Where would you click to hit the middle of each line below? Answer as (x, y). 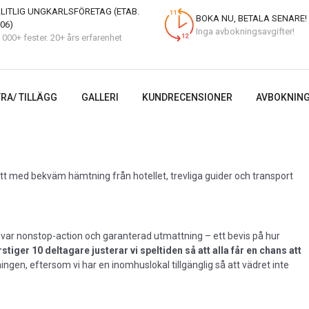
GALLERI (100, 97)
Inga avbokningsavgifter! (245, 31)
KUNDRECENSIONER (188, 97)
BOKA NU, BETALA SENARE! (251, 18)
